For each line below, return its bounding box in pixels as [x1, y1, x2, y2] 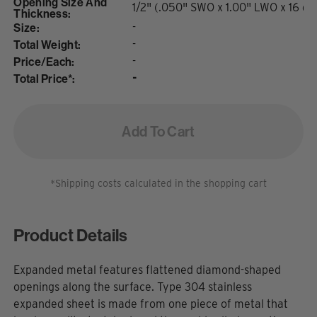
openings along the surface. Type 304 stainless [13, 279, 253, 294]
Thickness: [13, 6, 71, 21]
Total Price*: [13, 71, 76, 86]
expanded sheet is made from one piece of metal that [13, 296, 289, 311]
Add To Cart [122, 122, 195, 140]
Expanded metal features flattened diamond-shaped [13, 263, 282, 277]
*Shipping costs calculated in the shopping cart [50, 177, 267, 189]
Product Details [13, 224, 128, 246]
